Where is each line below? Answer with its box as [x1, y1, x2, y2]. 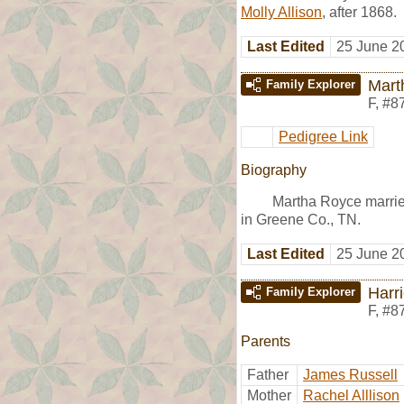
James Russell [303, 366, 398, 382]
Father [247, 366, 289, 382]
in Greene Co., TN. [241, 211, 361, 227]
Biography [241, 161, 307, 178]
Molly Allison [241, 4, 322, 20]
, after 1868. [322, 4, 397, 20]
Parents [241, 333, 290, 349]
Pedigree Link [279, 128, 368, 144]
